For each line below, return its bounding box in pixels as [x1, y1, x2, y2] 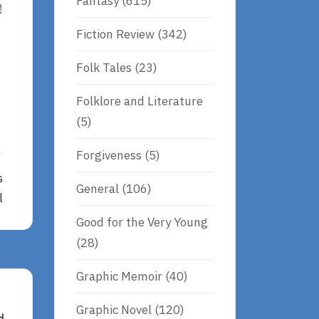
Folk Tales [76, 59, 132, 75]
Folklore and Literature [76, 93, 203, 109]
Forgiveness [76, 147, 142, 163]
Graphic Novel [76, 301, 152, 318]
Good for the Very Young [76, 214, 208, 230]
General [76, 180, 119, 197]
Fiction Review [76, 26, 155, 42]
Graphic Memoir [76, 268, 162, 284]
